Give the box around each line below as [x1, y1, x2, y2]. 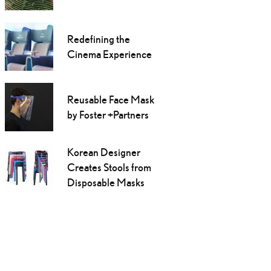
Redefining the [67, 33, 130, 46]
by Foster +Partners [67, 108, 149, 122]
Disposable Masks [67, 176, 145, 189]
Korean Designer [67, 146, 140, 159]
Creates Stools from [67, 161, 151, 174]
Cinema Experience [67, 48, 152, 61]
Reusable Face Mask [67, 93, 154, 106]
